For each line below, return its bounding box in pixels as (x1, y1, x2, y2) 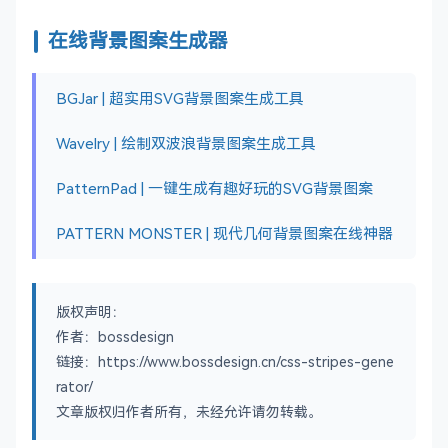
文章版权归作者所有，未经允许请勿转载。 (56, 402, 322, 422)
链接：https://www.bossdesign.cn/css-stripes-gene (56, 352, 394, 372)
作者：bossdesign (56, 327, 174, 347)
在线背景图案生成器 (48, 27, 228, 55)
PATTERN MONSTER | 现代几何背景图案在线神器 (56, 223, 393, 244)
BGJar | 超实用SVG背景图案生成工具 (56, 88, 304, 109)
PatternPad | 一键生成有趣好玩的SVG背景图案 (56, 178, 373, 199)
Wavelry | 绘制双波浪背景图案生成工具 (56, 133, 316, 154)
